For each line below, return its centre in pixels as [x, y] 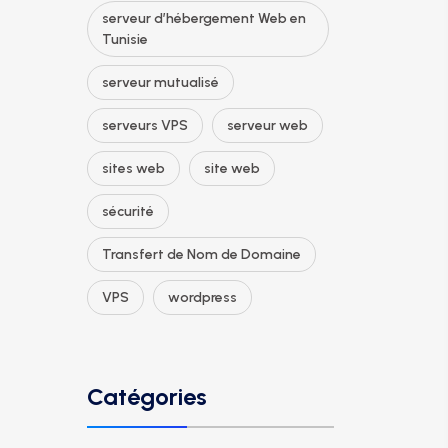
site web [232, 168]
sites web [133, 168]
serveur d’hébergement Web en [204, 18]
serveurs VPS [145, 125]
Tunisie [125, 39]
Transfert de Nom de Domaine [201, 254]
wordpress [202, 297]
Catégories [147, 396]
